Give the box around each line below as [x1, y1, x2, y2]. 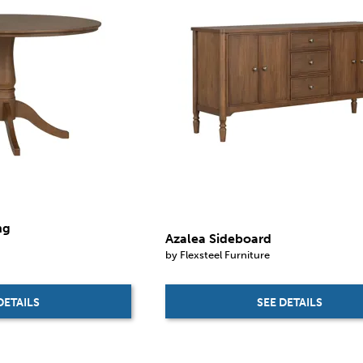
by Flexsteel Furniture [165, 247, 271, 261]
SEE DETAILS [257, 295, 323, 310]
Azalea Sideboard [165, 230, 272, 246]
